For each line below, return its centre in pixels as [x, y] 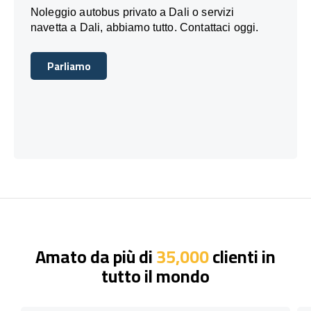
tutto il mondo [155, 276]
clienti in [242, 256]
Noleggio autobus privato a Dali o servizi [133, 12]
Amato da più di [96, 256]
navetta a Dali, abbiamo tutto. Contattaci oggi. [145, 27]
